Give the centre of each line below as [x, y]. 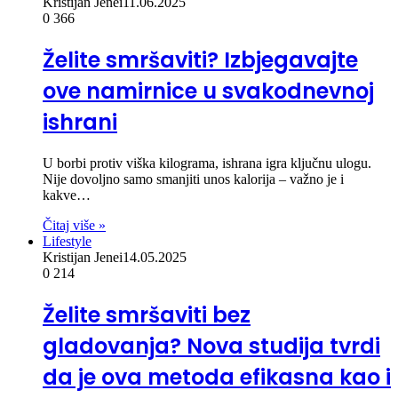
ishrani [80, 122]
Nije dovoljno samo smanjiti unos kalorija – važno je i [193, 179]
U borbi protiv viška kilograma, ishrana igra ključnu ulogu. [207, 163]
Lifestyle [67, 241]
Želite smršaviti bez [147, 314]
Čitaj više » [74, 225]
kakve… [67, 195]
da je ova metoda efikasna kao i [217, 377]
